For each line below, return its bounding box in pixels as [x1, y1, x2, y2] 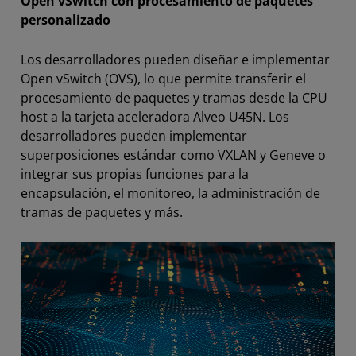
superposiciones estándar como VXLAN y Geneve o [21, 145, 326, 164]
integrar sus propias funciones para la [21, 164, 249, 183]
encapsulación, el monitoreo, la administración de [21, 184, 320, 202]
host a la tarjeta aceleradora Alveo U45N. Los [21, 107, 289, 126]
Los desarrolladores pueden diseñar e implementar [21, 50, 330, 68]
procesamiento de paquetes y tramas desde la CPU [21, 88, 327, 106]
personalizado [21, 10, 110, 29]
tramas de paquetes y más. [21, 203, 183, 221]
